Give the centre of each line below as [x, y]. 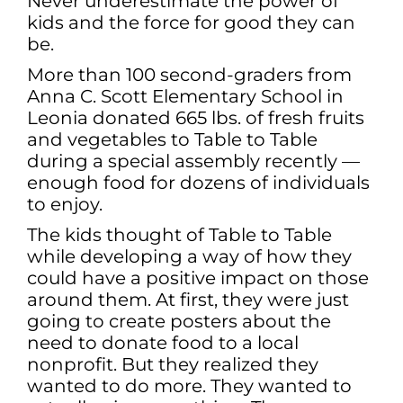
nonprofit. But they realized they [173, 364]
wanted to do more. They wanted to [189, 385]
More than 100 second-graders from [189, 74]
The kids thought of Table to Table [179, 234]
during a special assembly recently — [193, 161]
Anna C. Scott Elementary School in [185, 96]
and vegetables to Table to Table [172, 139]
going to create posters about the [179, 321]
